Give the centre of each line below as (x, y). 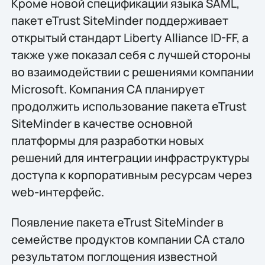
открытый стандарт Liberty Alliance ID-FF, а (130, 37)
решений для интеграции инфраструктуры (130, 157)
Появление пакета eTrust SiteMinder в (117, 222)
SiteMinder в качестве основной (101, 123)
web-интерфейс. (57, 192)
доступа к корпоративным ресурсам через (131, 174)
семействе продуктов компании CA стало (128, 239)
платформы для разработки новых (107, 140)
